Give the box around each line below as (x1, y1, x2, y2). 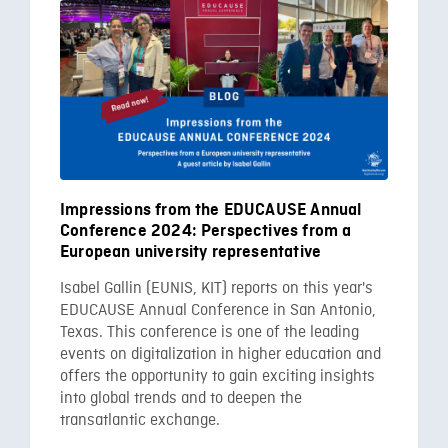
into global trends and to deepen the (60, 388, 302, 409)
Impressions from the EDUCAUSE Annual (60, 200, 362, 219)
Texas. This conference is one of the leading (60, 322, 359, 343)
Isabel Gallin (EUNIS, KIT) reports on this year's (60, 278, 373, 299)
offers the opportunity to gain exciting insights (60, 366, 375, 387)
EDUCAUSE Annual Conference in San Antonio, (60, 300, 376, 321)
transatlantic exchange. (60, 410, 220, 431)
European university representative (60, 242, 322, 261)
